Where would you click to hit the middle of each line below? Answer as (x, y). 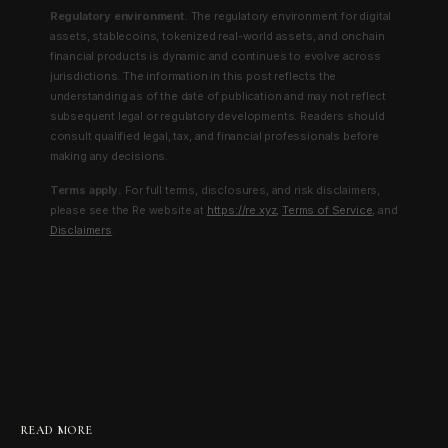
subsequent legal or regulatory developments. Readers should (217, 115)
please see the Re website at (128, 209)
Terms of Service (327, 209)
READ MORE (56, 429)
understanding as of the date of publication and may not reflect (217, 95)
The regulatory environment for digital (289, 15)
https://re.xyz (241, 209)
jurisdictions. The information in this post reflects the (193, 75)
